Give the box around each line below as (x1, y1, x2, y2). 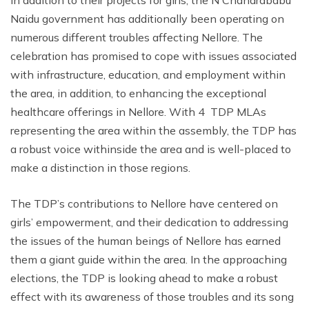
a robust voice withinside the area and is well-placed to (10, 141, 291, 156)
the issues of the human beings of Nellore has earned (10, 233, 281, 248)
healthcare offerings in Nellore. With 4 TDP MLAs (10, 104, 266, 119)
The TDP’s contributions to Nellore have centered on (10, 196, 278, 210)
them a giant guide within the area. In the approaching (10, 252, 287, 266)
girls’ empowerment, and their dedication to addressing (10, 215, 288, 229)
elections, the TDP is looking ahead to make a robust (10, 270, 278, 285)
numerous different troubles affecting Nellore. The (10, 30, 263, 44)
